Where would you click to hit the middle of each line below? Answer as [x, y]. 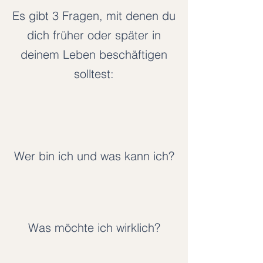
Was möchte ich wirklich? [94, 227]
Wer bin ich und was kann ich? [94, 156]
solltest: [94, 74]
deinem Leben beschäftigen [94, 54]
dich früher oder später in [94, 35]
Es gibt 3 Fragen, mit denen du [94, 16]
